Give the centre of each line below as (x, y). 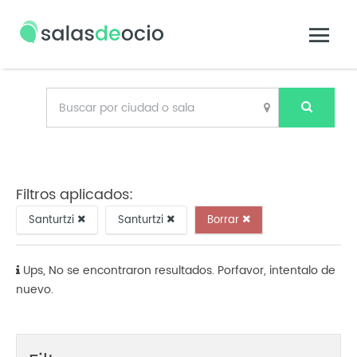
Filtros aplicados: (75, 195)
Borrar (225, 220)
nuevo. (35, 290)
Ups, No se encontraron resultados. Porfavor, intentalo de (179, 271)
